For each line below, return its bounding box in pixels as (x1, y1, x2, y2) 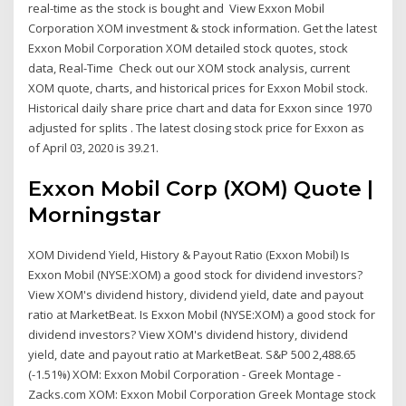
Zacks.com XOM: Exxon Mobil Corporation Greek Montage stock (28, 386, 377, 403)
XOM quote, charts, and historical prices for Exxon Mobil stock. (28, 79, 369, 96)
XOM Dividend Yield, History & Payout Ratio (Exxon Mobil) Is (28, 246, 351, 264)
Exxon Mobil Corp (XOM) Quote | (28, 176, 374, 202)
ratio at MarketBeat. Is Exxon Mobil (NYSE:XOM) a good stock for (28, 306, 376, 324)
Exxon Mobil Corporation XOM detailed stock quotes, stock (28, 39, 349, 56)
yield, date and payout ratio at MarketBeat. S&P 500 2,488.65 (28, 346, 357, 363)
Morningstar (28, 202, 162, 228)
